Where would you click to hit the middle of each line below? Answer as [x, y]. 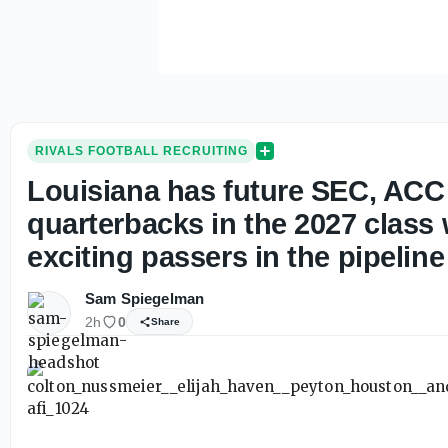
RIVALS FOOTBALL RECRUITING [141, 151]
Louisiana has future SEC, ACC [236, 191]
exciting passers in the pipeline [236, 257]
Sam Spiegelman [145, 298]
